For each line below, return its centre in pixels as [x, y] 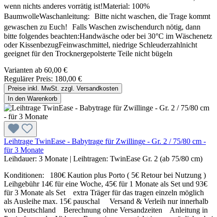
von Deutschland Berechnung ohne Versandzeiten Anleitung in [106, 210]
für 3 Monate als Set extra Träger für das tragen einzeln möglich [104, 193]
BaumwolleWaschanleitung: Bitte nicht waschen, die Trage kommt [107, 16]
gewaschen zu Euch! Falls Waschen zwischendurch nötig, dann [102, 27]
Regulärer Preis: [29, 79]
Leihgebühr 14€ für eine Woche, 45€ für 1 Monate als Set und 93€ [106, 184]
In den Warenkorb [32, 99]
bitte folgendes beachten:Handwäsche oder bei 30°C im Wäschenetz [108, 36]
